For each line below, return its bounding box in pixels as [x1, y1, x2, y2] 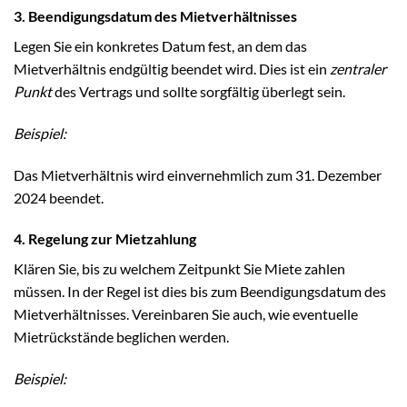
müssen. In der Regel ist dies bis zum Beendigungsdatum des [14, 283, 386, 301]
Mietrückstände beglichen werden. [14, 328, 229, 346]
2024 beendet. [14, 188, 104, 206]
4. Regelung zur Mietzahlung [14, 230, 196, 248]
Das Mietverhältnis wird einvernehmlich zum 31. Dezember [14, 165, 382, 184]
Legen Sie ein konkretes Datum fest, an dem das [14, 36, 307, 55]
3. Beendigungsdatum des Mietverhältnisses [14, 6, 297, 25]
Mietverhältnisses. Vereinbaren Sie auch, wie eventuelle [14, 305, 358, 323]
